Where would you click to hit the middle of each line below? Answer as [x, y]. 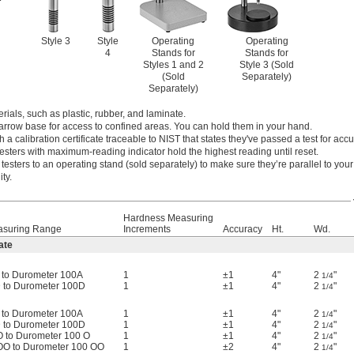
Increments [147, 230]
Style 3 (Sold [267, 65]
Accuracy [243, 230]
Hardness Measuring [168, 218]
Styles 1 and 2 [173, 65]
